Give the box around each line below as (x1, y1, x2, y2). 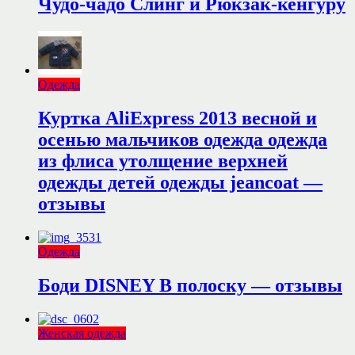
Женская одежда (38, 326, 126, 340)
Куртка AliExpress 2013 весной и (38, 108, 317, 129)
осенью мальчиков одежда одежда (38, 129, 327, 151)
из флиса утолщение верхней (38, 151, 288, 172)
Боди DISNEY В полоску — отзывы (38, 275, 342, 296)
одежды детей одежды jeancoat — (38, 172, 323, 193)
